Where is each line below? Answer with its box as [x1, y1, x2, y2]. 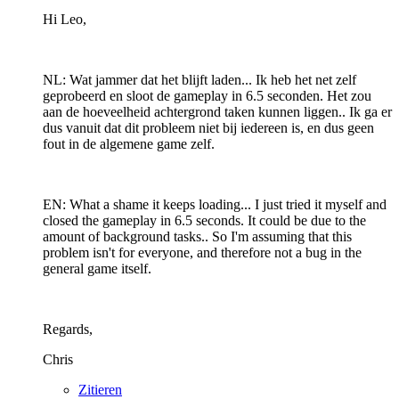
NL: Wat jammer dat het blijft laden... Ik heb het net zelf [43, 71, 356, 87]
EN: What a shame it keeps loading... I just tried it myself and [43, 196, 387, 212]
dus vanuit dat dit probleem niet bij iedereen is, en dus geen [43, 119, 374, 135]
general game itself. [43, 260, 151, 276]
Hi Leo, [43, 11, 86, 27]
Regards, [43, 321, 93, 337]
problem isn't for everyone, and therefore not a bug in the [43, 244, 362, 260]
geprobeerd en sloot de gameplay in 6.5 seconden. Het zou [43, 87, 371, 103]
